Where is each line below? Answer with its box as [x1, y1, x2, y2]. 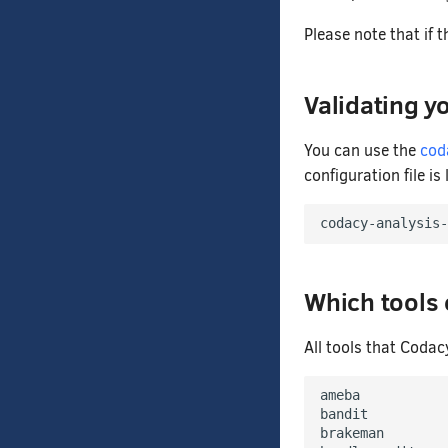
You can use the [304, 139, 420, 161]
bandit [320, 406, 368, 423]
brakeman [320, 425, 384, 442]
